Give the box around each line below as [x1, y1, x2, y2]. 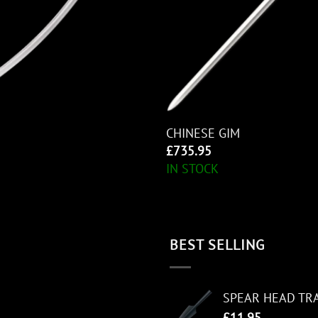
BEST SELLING [170, 236, 265, 255]
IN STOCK [165, 160, 219, 177]
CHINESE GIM [165, 125, 240, 142]
